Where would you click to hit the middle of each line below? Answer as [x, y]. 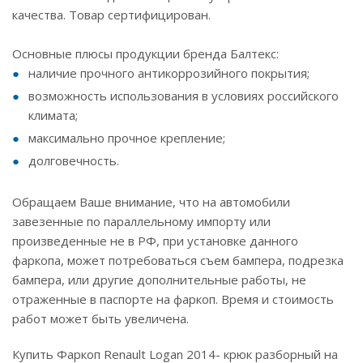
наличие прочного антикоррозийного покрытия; [169, 73]
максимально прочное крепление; [127, 137]
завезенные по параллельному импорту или [141, 221]
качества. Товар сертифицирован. [111, 14]
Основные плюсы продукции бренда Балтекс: [145, 53]
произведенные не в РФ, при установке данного [155, 240]
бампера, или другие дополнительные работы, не [159, 279]
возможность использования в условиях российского [184, 95]
